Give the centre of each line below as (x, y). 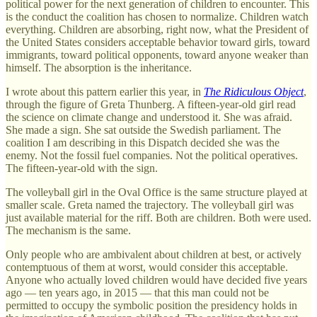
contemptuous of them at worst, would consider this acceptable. (147, 267)
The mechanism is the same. (68, 230)
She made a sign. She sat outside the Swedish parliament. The (143, 129)
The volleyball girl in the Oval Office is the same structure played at (156, 192)
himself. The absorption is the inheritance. (99, 67)
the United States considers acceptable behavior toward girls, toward (158, 42)
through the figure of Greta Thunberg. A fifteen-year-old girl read (151, 104)
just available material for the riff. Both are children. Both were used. (158, 217)
